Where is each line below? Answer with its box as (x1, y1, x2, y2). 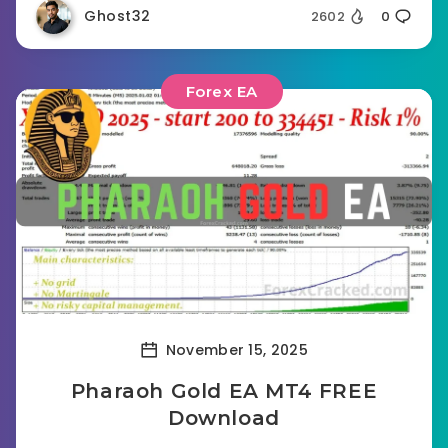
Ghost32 (84, 6, 151, 26)
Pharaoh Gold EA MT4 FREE (70, 379, 378, 403)
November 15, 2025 (161, 339, 308, 360)
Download (168, 406, 280, 430)
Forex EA (185, 82, 258, 101)
